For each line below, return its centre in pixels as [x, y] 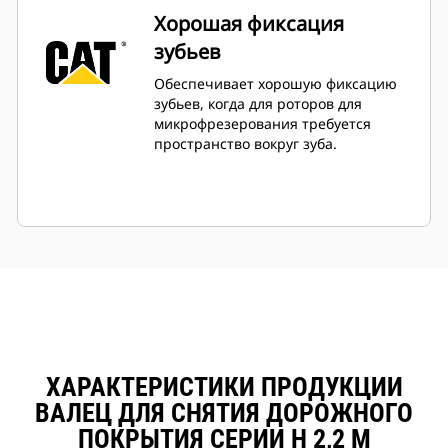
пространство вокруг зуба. [245, 144]
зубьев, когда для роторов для [258, 104]
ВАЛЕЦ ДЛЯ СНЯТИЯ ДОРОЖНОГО [224, 413]
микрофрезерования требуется [262, 124]
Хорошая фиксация [249, 24]
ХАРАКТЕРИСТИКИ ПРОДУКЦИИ [224, 387]
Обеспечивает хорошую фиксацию [275, 84]
